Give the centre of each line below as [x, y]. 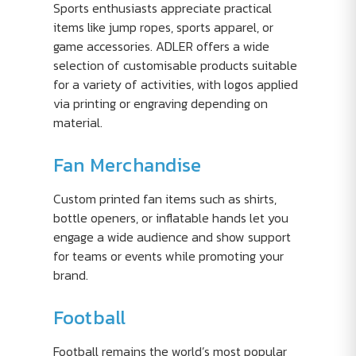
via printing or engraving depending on [160, 103]
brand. [70, 275]
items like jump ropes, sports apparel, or [163, 27]
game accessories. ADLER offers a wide [161, 46]
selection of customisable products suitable [175, 65]
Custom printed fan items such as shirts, [164, 199]
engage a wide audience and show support [172, 237]
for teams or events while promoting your [168, 256]
